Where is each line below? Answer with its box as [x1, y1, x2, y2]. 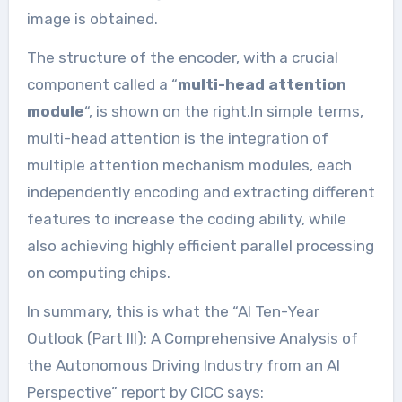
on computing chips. [26, 264, 170, 283]
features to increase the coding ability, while [26, 210, 346, 229]
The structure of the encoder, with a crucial [26, 48, 338, 67]
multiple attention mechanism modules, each [26, 156, 352, 175]
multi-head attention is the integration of [26, 129, 328, 148]
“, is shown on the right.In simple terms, [83, 102, 363, 121]
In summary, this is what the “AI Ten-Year [26, 302, 319, 321]
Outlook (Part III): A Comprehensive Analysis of [26, 329, 358, 348]
